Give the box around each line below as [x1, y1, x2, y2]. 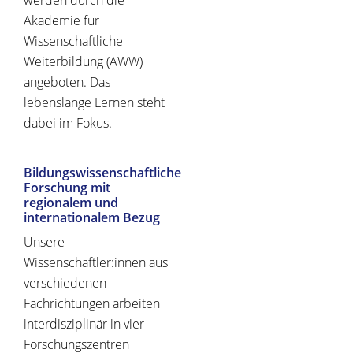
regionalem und [24, 194, 118, 212]
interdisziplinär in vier [24, 315, 144, 333]
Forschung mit [24, 179, 110, 197]
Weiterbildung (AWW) [24, 53, 143, 71]
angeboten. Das [24, 73, 110, 91]
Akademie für [24, 12, 99, 30]
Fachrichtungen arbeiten [24, 295, 160, 313]
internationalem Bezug [24, 209, 160, 227]
